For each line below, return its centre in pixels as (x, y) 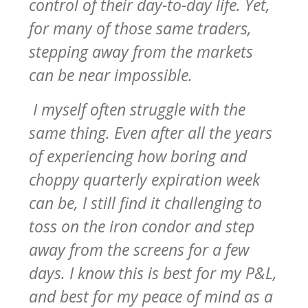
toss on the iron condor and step (142, 226)
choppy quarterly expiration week (144, 179)
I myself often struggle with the (137, 109)
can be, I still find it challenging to (145, 202)
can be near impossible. (113, 75)
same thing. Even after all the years (151, 132)
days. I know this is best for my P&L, (153, 273)
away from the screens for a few (139, 249)
